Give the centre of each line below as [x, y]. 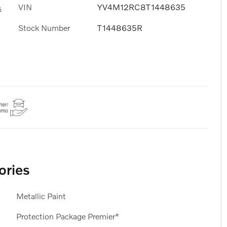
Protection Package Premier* [67, 216]
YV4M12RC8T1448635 [141, 7]
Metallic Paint [41, 196]
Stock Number [44, 27]
